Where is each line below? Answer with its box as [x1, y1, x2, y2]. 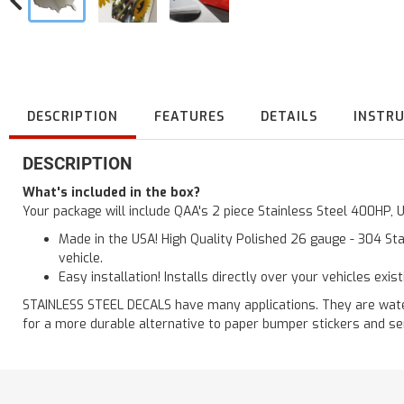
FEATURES [154, 107, 225, 125]
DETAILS [261, 107, 317, 125]
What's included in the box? [23, 183, 200, 201]
